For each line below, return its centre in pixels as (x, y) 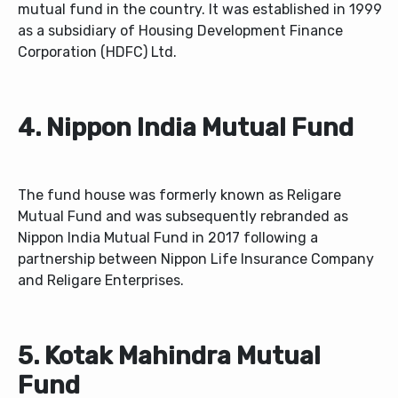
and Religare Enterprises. (101, 281)
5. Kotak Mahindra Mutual (169, 356)
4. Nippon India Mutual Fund (186, 128)
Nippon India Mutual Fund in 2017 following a (168, 238)
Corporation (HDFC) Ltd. (97, 52)
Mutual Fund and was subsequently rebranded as (183, 217)
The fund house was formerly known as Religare (179, 195)
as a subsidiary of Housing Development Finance (180, 31)
